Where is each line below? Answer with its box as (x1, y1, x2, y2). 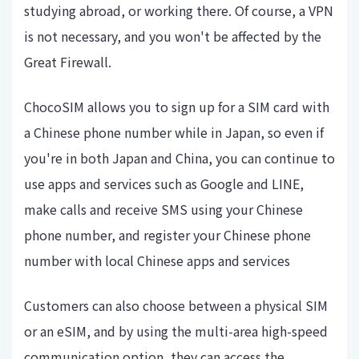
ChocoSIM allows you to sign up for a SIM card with (24, 97, 329, 117)
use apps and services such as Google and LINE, (24, 174, 304, 194)
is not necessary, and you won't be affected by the (24, 26, 321, 46)
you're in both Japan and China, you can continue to (24, 148, 335, 168)
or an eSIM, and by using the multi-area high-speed (24, 321, 328, 341)
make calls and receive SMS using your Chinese (24, 200, 303, 220)
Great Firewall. (24, 52, 111, 72)
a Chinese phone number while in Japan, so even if (24, 123, 324, 143)
